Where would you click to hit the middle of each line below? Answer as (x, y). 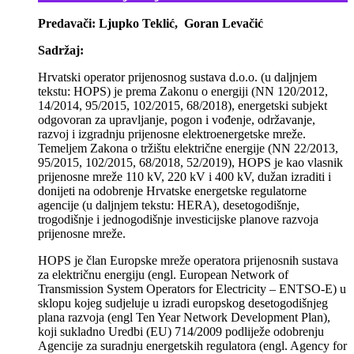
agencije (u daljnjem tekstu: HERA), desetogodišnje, (169, 205)
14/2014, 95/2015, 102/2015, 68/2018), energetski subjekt (183, 106)
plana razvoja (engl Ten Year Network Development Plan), (184, 318)
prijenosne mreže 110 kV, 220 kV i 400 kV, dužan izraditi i (185, 177)
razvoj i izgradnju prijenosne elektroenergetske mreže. (172, 134)
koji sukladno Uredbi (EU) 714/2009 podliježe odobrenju (181, 332)
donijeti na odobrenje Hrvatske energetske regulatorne (172, 191)
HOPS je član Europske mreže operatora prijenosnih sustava (188, 261)
